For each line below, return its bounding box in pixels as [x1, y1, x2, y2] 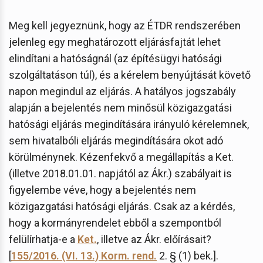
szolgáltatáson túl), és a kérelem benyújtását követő [9, 68, 251, 81]
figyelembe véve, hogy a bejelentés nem [9, 183, 196, 196]
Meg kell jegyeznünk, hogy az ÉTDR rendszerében [9, 19, 241, 32]
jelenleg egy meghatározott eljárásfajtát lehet [9, 35, 221, 48]
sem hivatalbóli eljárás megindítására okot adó [9, 134, 223, 147]
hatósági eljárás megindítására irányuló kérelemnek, [9, 117, 249, 130]
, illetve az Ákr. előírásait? [97, 232, 211, 245]
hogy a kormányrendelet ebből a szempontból [9, 216, 221, 229]
